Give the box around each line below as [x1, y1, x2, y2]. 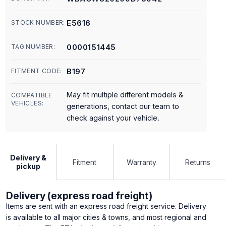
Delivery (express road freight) [6, 190, 152, 202]
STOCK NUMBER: [11, 19, 65, 26]
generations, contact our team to [67, 102, 179, 110]
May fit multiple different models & [67, 90, 183, 99]
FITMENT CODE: [11, 67, 62, 75]
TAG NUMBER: [11, 43, 55, 50]
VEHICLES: [11, 99, 44, 107]
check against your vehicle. [67, 114, 159, 122]
